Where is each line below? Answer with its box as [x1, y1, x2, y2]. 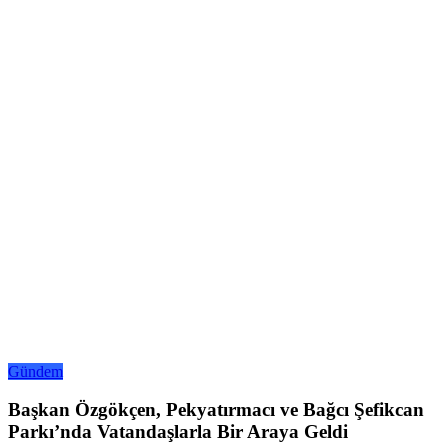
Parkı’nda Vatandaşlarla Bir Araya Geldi [8, 421, 348, 443]
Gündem [8, 362, 63, 380]
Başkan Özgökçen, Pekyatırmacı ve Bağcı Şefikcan [8, 399, 424, 421]
